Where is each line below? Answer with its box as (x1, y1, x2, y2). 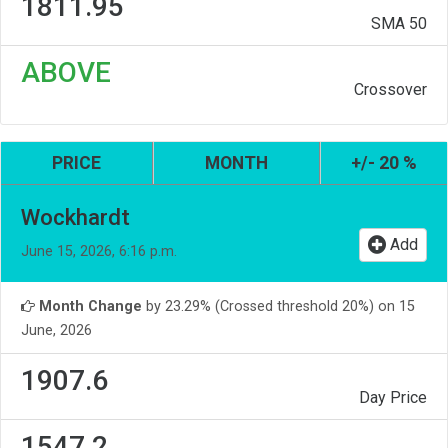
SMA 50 (371, 14, 427, 34)
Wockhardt (21, 204, 130, 231)
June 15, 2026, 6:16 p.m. (21, 243, 177, 261)
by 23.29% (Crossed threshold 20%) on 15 (142, 298, 415, 316)
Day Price (359, 388, 427, 408)
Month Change (35, 298, 142, 316)
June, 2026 (21, 322, 92, 340)
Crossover (354, 80, 427, 100)
